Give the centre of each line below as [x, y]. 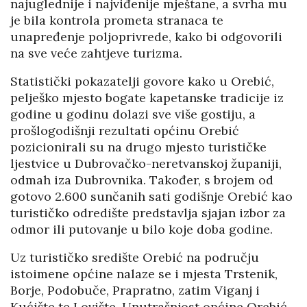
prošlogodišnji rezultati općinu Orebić [125, 130]
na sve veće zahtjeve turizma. [96, 53]
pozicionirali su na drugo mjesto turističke [138, 147]
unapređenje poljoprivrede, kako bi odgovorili [146, 36]
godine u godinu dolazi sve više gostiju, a [133, 114]
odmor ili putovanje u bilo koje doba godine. [142, 229]
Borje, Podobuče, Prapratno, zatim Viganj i [135, 290]
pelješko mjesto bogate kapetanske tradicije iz [147, 97]
